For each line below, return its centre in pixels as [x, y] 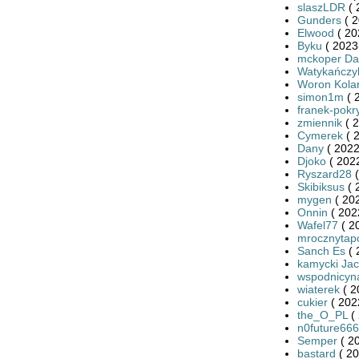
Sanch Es [323, 250]
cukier [312, 302]
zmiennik [319, 122]
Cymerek [320, 135]
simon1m [320, 97]
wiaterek [318, 289]
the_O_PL [322, 315]
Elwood [315, 32]
